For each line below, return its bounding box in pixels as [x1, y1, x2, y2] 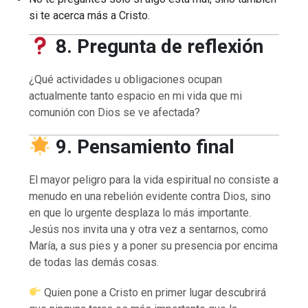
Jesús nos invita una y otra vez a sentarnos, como [29, 222, 269, 236]
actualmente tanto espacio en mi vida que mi [29, 89, 243, 102]
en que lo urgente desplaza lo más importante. [29, 206, 252, 219]
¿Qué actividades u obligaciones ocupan [29, 72, 223, 86]
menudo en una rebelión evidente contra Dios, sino [29, 189, 272, 203]
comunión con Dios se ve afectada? [29, 105, 201, 119]
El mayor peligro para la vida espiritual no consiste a [29, 173, 279, 186]
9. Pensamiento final [55, 135, 234, 158]
